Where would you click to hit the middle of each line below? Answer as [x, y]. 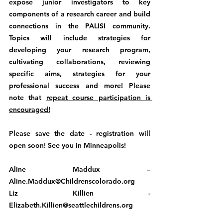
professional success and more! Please [80, 85]
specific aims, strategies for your [80, 73]
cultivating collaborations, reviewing [80, 61]
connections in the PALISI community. [80, 26]
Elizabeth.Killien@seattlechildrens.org [71, 205]
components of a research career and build [80, 14]
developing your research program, [80, 50]
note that [28, 97]
